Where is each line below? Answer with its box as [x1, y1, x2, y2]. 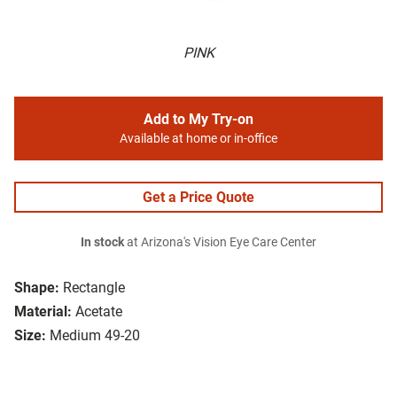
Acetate [75, 303, 122, 321]
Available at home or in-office [120, 131, 277, 147]
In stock [81, 235, 124, 251]
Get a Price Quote [143, 189, 254, 206]
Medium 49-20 [50, 327, 140, 345]
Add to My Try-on [144, 111, 253, 128]
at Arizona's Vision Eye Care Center [124, 235, 316, 251]
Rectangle [63, 279, 125, 297]
